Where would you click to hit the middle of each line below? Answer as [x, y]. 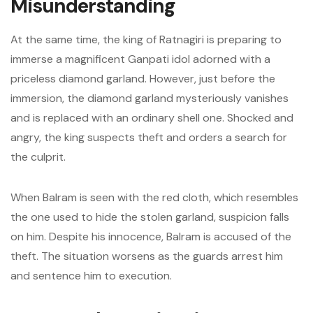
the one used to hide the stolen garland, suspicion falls [150, 217]
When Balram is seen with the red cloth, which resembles [154, 197]
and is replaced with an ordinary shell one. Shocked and [152, 118]
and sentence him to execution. [91, 276]
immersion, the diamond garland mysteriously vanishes [150, 98]
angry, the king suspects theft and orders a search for [149, 137]
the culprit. [38, 157]
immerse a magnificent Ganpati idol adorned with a [140, 59]
